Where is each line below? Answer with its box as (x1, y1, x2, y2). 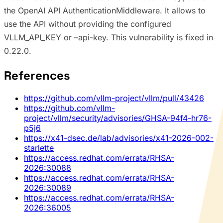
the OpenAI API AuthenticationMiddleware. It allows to (4, 5, 206, 16)
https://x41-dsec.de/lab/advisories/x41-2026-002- (24, 133, 214, 143)
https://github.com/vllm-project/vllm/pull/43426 (24, 93, 204, 104)
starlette (24, 143, 54, 153)
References (4, 68, 70, 84)
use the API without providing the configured (4, 19, 171, 29)
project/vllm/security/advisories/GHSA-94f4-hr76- (24, 113, 212, 123)
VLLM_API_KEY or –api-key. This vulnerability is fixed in (4, 32, 213, 43)
